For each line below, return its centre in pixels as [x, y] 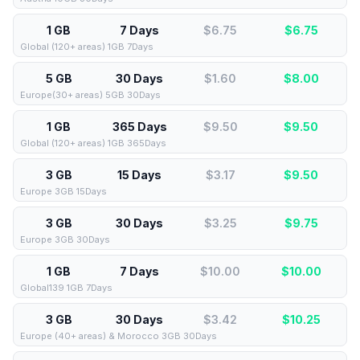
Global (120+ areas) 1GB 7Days [87, 47]
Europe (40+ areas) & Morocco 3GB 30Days [119, 336]
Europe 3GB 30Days [65, 239]
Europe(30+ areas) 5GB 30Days [90, 95]
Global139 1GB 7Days [66, 288]
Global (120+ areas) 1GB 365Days [93, 143]
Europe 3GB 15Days [63, 191]
